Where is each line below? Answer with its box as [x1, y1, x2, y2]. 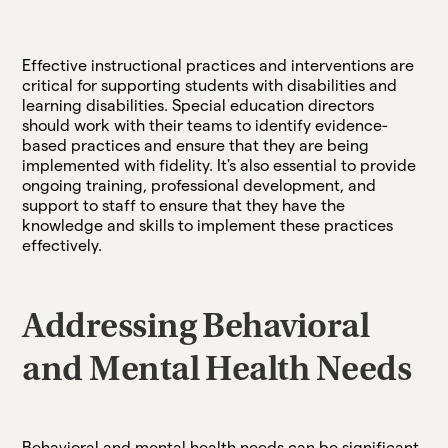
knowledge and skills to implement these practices [22, 216, 394, 234]
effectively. [22, 236, 103, 254]
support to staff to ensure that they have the [22, 196, 346, 214]
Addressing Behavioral [22, 310, 370, 347]
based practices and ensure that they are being [22, 136, 370, 154]
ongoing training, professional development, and [22, 176, 377, 194]
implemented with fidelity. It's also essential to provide [22, 156, 417, 174]
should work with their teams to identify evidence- [22, 116, 389, 134]
